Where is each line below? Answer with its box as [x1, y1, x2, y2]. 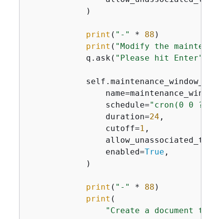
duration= [27, 112, 150, 121]
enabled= [27, 147, 145, 156]
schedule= [27, 100, 150, 109]
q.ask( [27, 53, 115, 63]
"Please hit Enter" [115, 53, 203, 63]
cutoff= [27, 124, 140, 133]
